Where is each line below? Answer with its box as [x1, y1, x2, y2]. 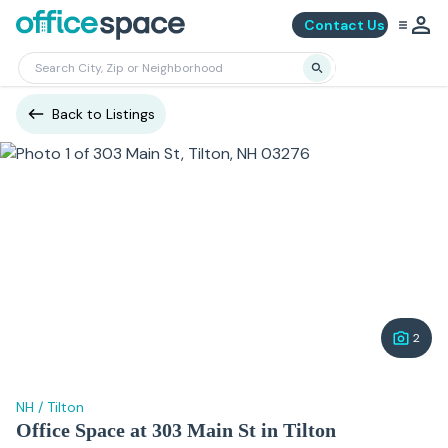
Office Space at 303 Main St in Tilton [16, 419, 336, 441]
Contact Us [304, 16, 385, 34]
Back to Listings [51, 105, 155, 123]
